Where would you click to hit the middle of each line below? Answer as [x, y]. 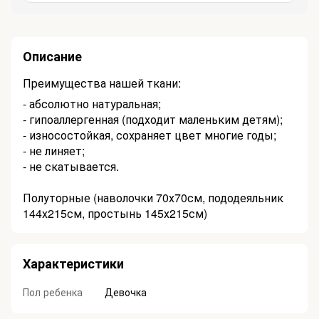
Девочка [126, 292]
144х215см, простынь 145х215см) [115, 214]
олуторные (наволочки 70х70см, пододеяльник [157, 198]
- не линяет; [54, 151]
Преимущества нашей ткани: [102, 83]
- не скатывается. [71, 167]
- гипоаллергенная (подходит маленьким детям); [153, 120]
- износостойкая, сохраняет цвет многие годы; [150, 135]
